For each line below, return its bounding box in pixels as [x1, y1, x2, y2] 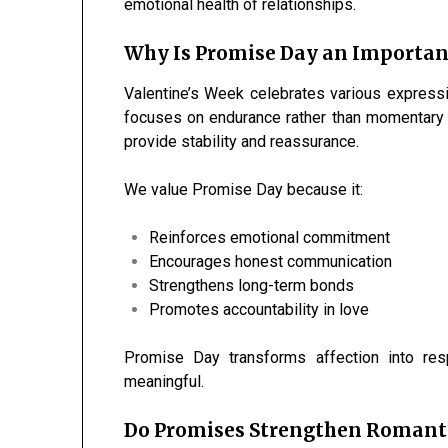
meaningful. [124, 372, 205, 392]
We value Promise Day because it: [124, 180, 364, 200]
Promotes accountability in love [149, 300, 370, 320]
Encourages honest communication [149, 252, 393, 272]
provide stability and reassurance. [124, 132, 360, 152]
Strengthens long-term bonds [149, 276, 355, 296]
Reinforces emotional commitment [149, 228, 391, 248]
